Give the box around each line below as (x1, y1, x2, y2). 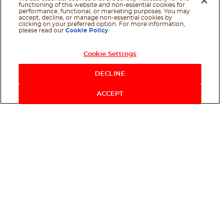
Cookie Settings (83, 51, 137, 57)
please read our (19, 27, 66, 33)
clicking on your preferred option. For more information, (19, 21, 186, 27)
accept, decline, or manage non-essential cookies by (19, 15, 173, 21)
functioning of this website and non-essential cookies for (19, 2, 186, 8)
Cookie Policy (65, 27, 109, 33)
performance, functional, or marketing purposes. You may (19, 8, 191, 14)
